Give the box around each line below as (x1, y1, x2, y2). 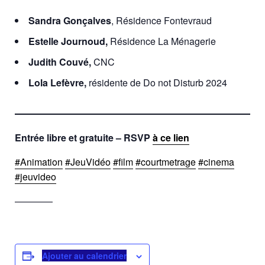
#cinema (198, 155, 234, 169)
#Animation (15, 155, 63, 169)
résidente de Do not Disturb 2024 (86, 76, 227, 90)
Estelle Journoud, (28, 34, 110, 49)
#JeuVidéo (65, 155, 111, 169)
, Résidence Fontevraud (111, 14, 212, 28)
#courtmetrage (135, 155, 196, 169)
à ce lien (153, 131, 189, 145)
